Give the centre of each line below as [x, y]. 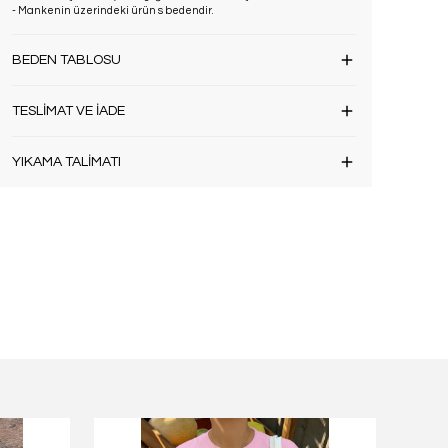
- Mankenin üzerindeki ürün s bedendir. [112, 10]
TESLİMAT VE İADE [68, 111]
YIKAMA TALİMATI [66, 162]
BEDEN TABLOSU [66, 60]
